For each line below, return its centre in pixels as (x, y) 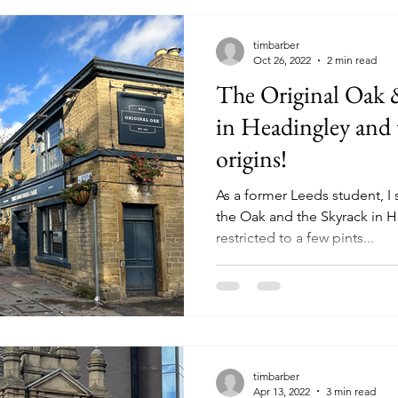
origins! (251, 158)
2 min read (352, 60)
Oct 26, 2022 (282, 60)
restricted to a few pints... (295, 238)
